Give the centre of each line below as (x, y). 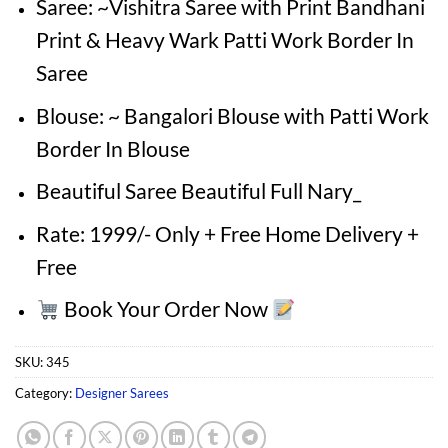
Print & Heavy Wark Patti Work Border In (224, 40)
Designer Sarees (122, 393)
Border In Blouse (112, 148)
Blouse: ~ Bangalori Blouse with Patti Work (232, 115)
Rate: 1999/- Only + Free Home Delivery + (227, 233)
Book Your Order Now (165, 309)
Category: (45, 393)
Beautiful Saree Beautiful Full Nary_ (198, 191)
